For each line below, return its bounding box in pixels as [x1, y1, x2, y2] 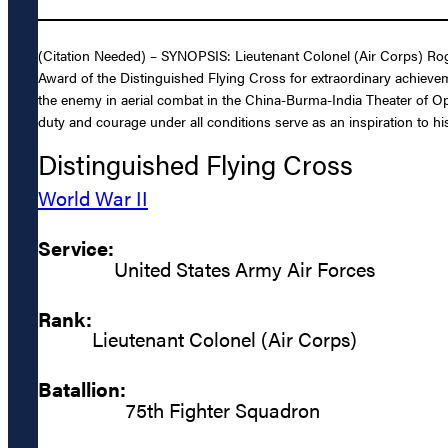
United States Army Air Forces [114, 253, 375, 283]
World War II [38, 183, 148, 213]
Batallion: [38, 374, 126, 404]
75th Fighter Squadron [126, 394, 320, 424]
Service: [38, 233, 114, 263]
